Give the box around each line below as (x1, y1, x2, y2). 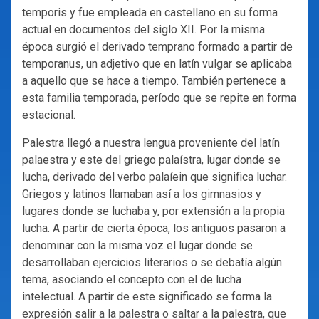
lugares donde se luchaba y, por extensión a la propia (22, 204, 285, 218)
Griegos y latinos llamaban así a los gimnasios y (22, 187, 261, 201)
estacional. (22, 108, 75, 122)
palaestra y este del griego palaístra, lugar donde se (22, 152, 281, 167)
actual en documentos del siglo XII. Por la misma (22, 22, 265, 36)
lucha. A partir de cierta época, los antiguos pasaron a (22, 221, 286, 235)
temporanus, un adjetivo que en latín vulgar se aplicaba (22, 56, 292, 70)
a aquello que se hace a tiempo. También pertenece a (22, 73, 286, 88)
